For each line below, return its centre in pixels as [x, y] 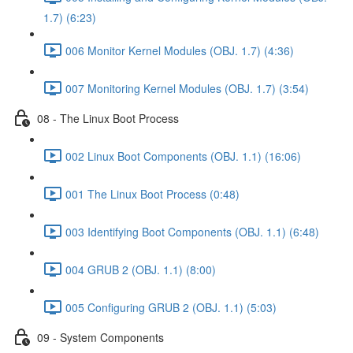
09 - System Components [100, 337]
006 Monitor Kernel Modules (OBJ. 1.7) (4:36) [180, 50]
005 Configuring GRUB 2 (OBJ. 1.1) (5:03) [171, 307]
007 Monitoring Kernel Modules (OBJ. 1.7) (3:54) [187, 88]
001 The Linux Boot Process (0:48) [152, 193]
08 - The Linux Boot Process [108, 118]
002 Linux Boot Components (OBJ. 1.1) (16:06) [183, 156]
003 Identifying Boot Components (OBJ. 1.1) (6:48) [192, 231]
